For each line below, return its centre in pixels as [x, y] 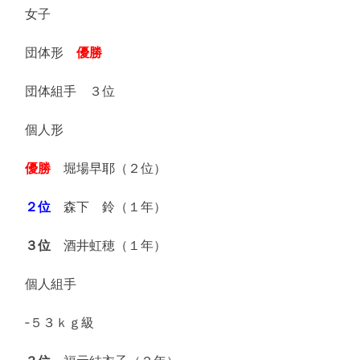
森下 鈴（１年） [108, 207]
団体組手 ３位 [70, 91]
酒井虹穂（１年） [108, 245]
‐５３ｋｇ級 [59, 323]
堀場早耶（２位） [108, 168]
